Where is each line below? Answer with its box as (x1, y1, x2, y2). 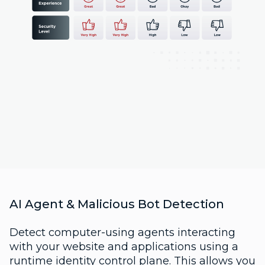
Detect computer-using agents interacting (9, 225, 235, 239)
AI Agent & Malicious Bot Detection (9, 196, 224, 211)
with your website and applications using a (9, 240, 238, 253)
